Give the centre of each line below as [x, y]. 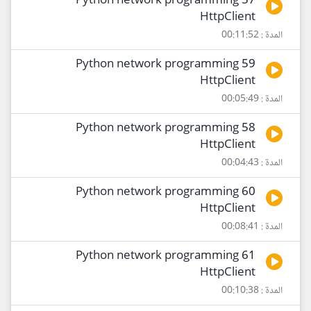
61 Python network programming [157, 257]
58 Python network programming [157, 129]
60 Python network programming [157, 193]
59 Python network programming [157, 65]
